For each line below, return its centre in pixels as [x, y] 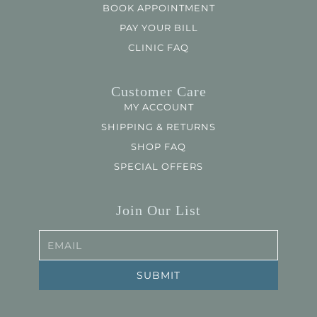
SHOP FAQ [158, 147]
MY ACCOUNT [158, 107]
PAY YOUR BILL [158, 28]
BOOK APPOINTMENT [158, 8]
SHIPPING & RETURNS [158, 127]
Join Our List [158, 211]
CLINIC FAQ [158, 48]
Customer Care [158, 92]
